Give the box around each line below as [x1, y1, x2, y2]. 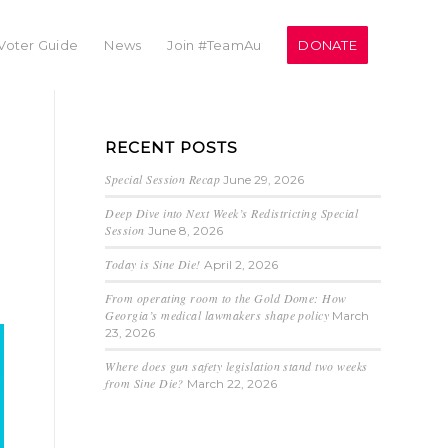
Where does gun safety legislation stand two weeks [105, 358, 368, 374]
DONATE [298, 37, 357, 53]
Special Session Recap [105, 171, 221, 187]
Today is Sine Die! [105, 256, 201, 272]
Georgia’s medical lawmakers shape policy [105, 307, 330, 323]
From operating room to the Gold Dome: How [105, 290, 347, 306]
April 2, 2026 [203, 257, 278, 272]
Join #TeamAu [167, 37, 262, 53]
